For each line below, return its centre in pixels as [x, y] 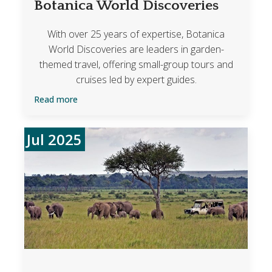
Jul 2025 [55, 139]
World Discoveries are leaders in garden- [136, 49]
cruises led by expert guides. [136, 79]
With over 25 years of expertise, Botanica [136, 34]
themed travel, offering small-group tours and [136, 64]
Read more [56, 99]
